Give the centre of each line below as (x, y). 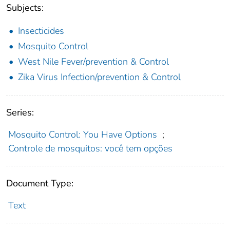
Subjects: (25, 7)
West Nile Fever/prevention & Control (93, 61)
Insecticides (41, 31)
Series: (20, 112)
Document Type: (40, 183)
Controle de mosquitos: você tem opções (90, 148)
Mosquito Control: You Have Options (82, 134)
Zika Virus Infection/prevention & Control (99, 77)
